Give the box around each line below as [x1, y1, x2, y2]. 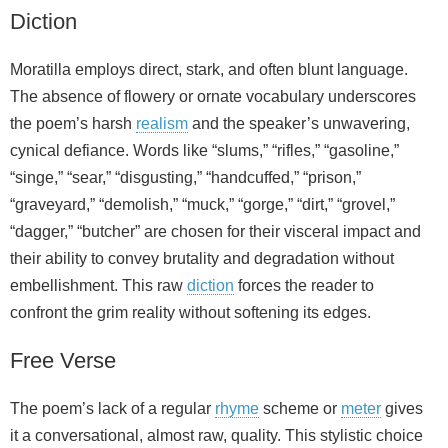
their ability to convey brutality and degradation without [10, 249, 394, 267]
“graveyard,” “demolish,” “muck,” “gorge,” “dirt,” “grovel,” [10, 195, 395, 213]
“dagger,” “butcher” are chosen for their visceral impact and [10, 222, 421, 240]
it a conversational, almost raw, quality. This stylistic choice [10, 426, 423, 444]
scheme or [259, 399, 341, 417]
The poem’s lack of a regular [10, 399, 215, 417]
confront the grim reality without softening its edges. [10, 303, 371, 321]
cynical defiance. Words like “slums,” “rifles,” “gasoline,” [10, 141, 399, 159]
